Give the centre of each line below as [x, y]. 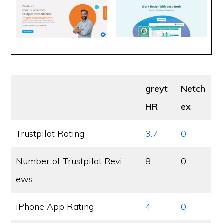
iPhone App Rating [55, 206]
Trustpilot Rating [50, 134]
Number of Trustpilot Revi [69, 161]
